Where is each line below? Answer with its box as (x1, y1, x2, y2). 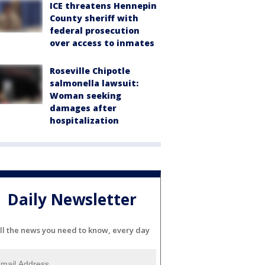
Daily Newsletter (8, 189, 137, 211)
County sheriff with (50, 12, 138, 24)
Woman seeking (50, 90, 121, 101)
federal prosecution (50, 25, 140, 36)
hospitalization (50, 115, 119, 126)
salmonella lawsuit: (50, 77, 138, 89)
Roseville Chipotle (50, 65, 130, 76)
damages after (50, 102, 117, 114)
